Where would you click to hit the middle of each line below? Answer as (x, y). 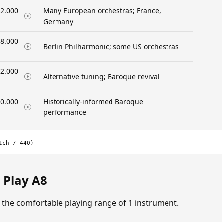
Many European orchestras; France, (102, 10)
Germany (58, 21)
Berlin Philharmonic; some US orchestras (111, 46)
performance (65, 112)
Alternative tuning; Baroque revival (101, 76)
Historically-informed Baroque (93, 101)
